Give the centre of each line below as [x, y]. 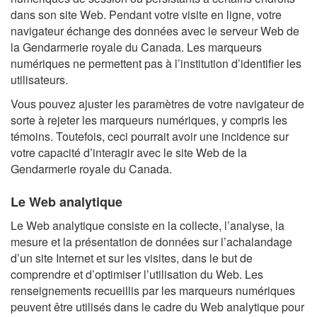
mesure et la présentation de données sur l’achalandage [151, 241]
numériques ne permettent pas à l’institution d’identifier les [156, 63]
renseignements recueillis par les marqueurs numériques [153, 290]
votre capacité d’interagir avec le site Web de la [129, 152]
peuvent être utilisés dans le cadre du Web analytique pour [157, 306]
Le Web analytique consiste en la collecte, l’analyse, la [148, 225]
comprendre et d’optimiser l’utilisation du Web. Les [137, 274]
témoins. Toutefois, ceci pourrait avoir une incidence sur [150, 136]
